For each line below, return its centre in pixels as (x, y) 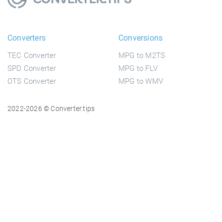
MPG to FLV (138, 69)
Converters (27, 38)
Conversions (141, 38)
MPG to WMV (141, 82)
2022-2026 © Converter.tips (51, 109)
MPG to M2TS (142, 56)
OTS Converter (32, 82)
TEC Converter (32, 56)
